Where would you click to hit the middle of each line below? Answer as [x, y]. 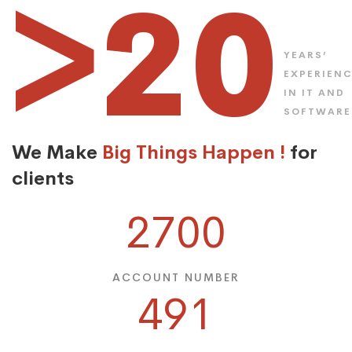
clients [43, 179]
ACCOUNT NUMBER [176, 278]
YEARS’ [306, 55]
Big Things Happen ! [196, 153]
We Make [57, 153]
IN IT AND [314, 93]
